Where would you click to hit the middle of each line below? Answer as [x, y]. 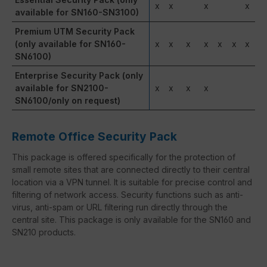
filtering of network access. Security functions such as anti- [128, 194]
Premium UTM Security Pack [75, 31]
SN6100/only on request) [68, 100]
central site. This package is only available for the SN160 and [131, 219]
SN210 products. [44, 232]
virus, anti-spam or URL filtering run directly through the [120, 207]
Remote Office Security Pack [94, 136]
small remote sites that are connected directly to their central [131, 169]
